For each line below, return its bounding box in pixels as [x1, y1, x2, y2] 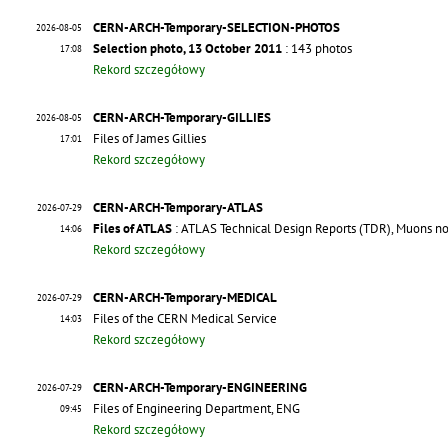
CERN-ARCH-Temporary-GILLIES [93, 109, 271, 127]
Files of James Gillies [93, 130, 206, 148]
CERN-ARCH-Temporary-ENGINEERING [93, 379, 307, 397]
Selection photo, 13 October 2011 [93, 40, 282, 58]
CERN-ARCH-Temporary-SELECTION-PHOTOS [93, 19, 340, 37]
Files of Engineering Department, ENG [93, 400, 300, 418]
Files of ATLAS [93, 220, 172, 238]
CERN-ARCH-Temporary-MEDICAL [93, 289, 277, 307]
